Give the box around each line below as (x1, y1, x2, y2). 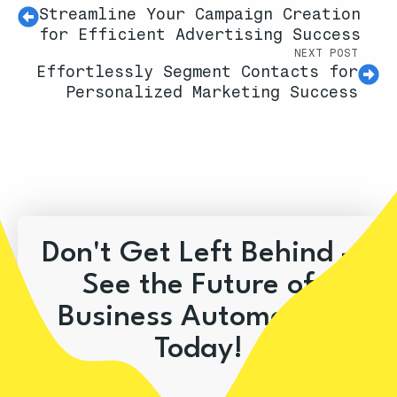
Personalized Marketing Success (66, 82, 358, 103)
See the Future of (82, 271, 315, 301)
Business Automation (57, 303, 340, 333)
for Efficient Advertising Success (39, 25, 361, 45)
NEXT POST (294, 47, 358, 60)
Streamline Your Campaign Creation (39, 4, 361, 25)
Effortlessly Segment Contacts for (36, 62, 358, 82)
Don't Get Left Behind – (41, 239, 356, 269)
